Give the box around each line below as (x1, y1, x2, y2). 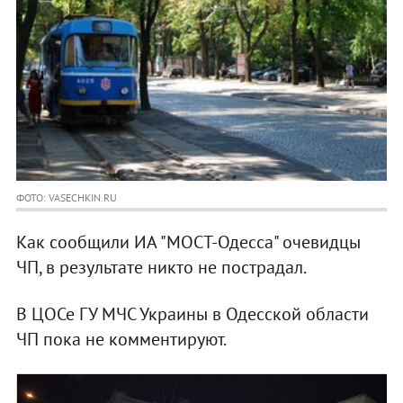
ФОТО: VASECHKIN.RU (15, 191, 117, 205)
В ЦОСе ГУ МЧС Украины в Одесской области (15, 302, 369, 327)
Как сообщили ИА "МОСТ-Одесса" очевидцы (15, 230, 361, 255)
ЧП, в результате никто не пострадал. (15, 255, 307, 280)
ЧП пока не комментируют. (15, 327, 227, 352)
